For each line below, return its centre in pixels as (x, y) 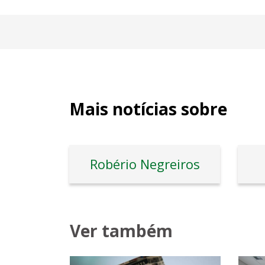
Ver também (121, 230)
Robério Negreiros (145, 164)
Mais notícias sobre (148, 109)
